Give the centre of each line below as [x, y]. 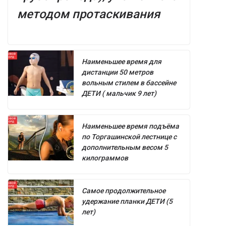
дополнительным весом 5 [125, 148]
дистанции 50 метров [118, 72]
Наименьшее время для [122, 62]
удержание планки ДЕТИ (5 [127, 202]
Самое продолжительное [124, 191]
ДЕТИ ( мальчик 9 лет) [119, 94]
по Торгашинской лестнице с [129, 137]
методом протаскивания [89, 14]
